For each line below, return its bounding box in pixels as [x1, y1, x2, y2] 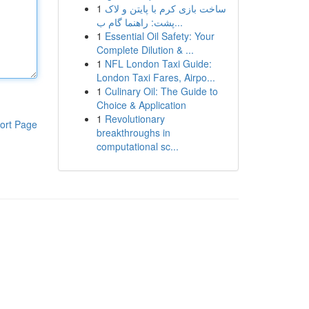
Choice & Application [96, 98, 186, 112]
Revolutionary [104, 112, 165, 126]
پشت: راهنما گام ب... [174, 15, 183, 29]
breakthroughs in [96, 126, 170, 139]
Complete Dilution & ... [96, 43, 194, 57]
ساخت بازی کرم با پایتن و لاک [104, 1, 226, 15]
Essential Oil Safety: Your [104, 29, 215, 43]
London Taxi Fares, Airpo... [96, 70, 215, 84]
